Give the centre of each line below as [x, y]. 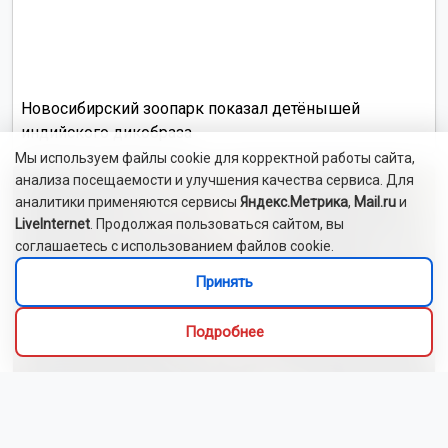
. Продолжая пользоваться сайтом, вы [217, 224]
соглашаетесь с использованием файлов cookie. [174, 246]
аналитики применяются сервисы [127, 202]
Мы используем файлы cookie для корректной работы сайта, [215, 158]
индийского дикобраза [106, 132]
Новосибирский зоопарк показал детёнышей [190, 108]
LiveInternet [52, 224]
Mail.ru [375, 202]
